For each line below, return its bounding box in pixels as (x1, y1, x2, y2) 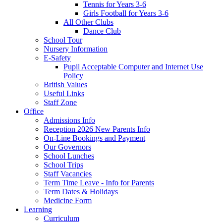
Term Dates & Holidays (44, 187, 118, 196)
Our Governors (44, 142, 91, 151)
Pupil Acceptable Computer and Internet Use (63, 62, 203, 71)
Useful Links (44, 89, 84, 98)
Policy (63, 71, 83, 80)
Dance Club (83, 26, 121, 35)
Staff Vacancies (44, 169, 92, 178)
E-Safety (44, 53, 71, 62)
